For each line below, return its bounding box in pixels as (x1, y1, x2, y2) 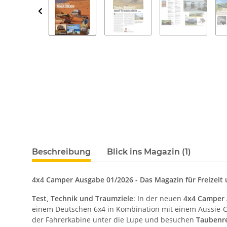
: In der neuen (133, 193, 183, 203)
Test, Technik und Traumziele (32, 193, 133, 203)
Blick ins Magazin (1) (107, 146, 191, 157)
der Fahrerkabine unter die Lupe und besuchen (32, 214, 196, 224)
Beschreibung (32, 146, 91, 157)
